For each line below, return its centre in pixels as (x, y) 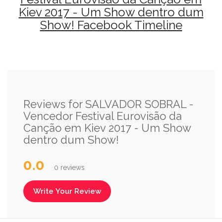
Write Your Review (67, 191)
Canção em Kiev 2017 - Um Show (107, 128)
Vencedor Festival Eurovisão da (103, 116)
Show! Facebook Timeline (111, 25)
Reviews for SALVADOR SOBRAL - (108, 104)
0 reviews (69, 167)
